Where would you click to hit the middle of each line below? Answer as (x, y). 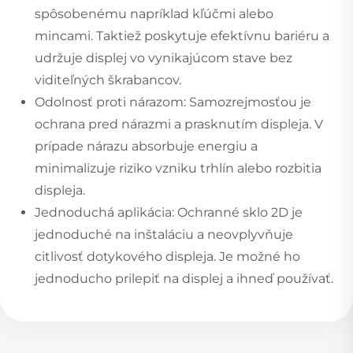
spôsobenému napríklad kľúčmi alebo (154, 14)
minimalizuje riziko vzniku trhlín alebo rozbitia (178, 169)
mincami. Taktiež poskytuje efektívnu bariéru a (182, 36)
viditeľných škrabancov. (108, 80)
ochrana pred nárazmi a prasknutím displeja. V (179, 124)
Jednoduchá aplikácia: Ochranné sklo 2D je (169, 213)
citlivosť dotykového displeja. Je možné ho (167, 257)
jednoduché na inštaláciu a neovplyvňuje (164, 235)
